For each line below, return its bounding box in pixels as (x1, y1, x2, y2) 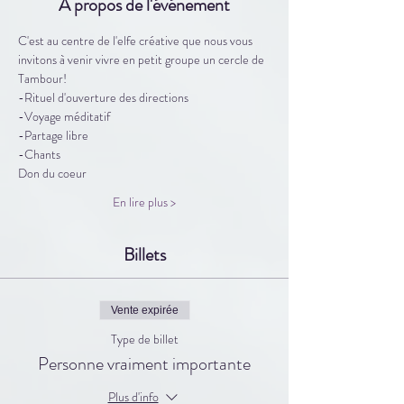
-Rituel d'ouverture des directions (18, 87, 188, 106)
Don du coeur (18, 163, 87, 182)
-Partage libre (18, 125, 88, 144)
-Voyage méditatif (18, 106, 113, 125)
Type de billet (110, 329, 179, 348)
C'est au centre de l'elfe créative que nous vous (18, 31, 255, 50)
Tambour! (18, 69, 67, 87)
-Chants (18, 144, 60, 163)
